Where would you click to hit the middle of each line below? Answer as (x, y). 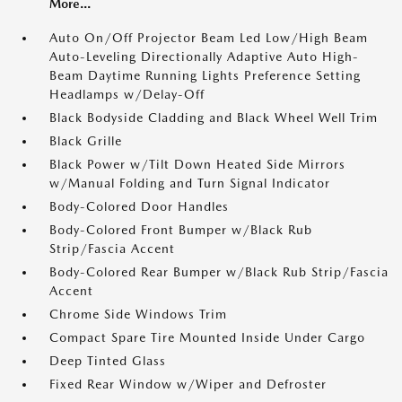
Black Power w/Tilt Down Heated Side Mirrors (197, 164)
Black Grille (86, 141)
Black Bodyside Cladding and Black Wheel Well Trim (214, 118)
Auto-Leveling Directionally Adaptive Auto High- (204, 57)
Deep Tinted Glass (108, 361)
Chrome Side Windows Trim (138, 314)
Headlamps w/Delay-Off (127, 94)
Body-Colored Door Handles (139, 206)
